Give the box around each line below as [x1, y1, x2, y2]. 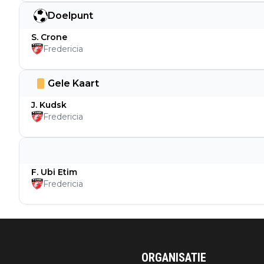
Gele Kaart [48, 77, 99, 89]
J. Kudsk [31, 100, 67, 110]
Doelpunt [48, 9, 93, 21]
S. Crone [31, 32, 67, 42]
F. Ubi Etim [31, 167, 77, 177]
